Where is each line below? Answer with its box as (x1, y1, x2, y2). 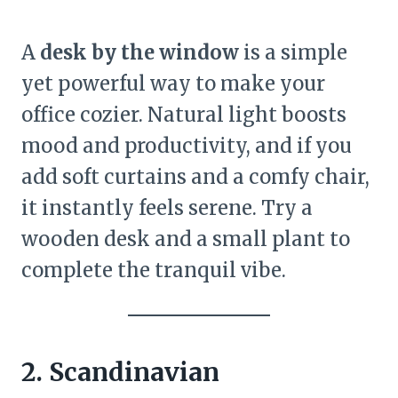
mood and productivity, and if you (21, 133, 352, 159)
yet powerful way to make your (21, 71, 325, 97)
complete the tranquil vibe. (21, 258, 286, 283)
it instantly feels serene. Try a (21, 195, 313, 221)
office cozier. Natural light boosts (21, 102, 346, 128)
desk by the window (40, 40, 239, 66)
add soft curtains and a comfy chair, (21, 164, 370, 190)
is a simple (239, 40, 347, 66)
